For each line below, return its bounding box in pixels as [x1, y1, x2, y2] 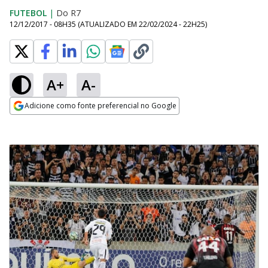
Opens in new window [10, 115, 107, 129]
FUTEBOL [10, 7, 47, 19]
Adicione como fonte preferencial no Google [25, 100, 176, 111]
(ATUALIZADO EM [78, 19, 139, 29]
